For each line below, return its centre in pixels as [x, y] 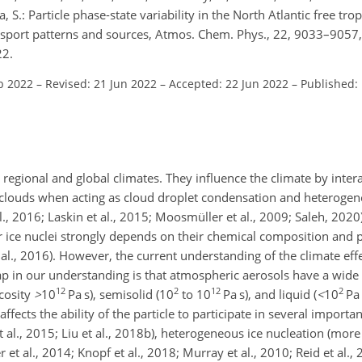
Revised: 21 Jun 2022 [101, 83]
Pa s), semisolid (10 [120, 294]
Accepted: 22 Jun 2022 [229, 83]
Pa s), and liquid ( [269, 294]
